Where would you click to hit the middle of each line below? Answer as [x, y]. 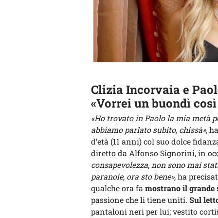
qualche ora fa [118, 188]
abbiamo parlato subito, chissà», [149, 129]
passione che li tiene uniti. [140, 200]
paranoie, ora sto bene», [133, 176]
